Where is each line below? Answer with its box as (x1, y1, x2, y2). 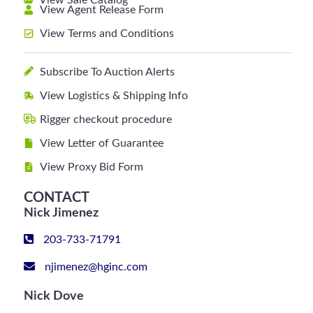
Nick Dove (24, 290, 85, 303)
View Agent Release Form (39, 4, 163, 15)
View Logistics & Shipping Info (39, 90, 188, 101)
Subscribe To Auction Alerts (39, 66, 175, 78)
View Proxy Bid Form (39, 161, 143, 173)
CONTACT (24, 191, 90, 205)
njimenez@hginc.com (45, 261, 148, 272)
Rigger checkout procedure (39, 114, 172, 125)
